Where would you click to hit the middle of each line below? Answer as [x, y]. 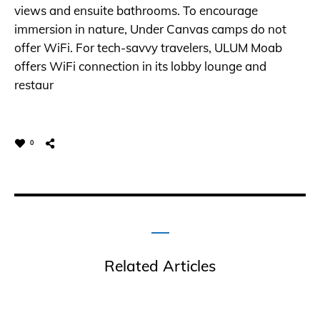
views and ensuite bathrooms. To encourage [136, 11]
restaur [34, 85]
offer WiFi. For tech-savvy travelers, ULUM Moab [148, 48]
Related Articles [160, 266]
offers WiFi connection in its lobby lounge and [140, 66]
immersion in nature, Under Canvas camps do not [150, 29]
